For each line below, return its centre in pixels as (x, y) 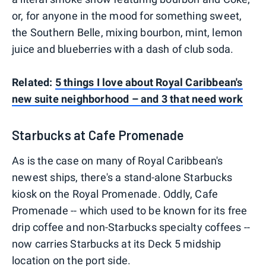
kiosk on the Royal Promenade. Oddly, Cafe (115, 194)
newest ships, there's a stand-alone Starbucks (122, 178)
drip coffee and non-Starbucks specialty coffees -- (131, 227)
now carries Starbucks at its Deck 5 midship (117, 244)
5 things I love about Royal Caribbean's (149, 83)
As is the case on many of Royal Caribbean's (118, 161)
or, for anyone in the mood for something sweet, (127, 16)
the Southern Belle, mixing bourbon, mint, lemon (127, 33)
